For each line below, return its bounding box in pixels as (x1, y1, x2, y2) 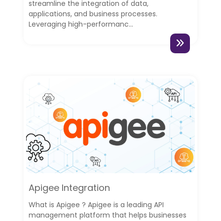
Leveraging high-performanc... (28, 19, 133, 29)
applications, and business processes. (28, 8, 157, 19)
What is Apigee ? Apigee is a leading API (28, 200, 164, 210)
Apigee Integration (28, 182, 110, 194)
